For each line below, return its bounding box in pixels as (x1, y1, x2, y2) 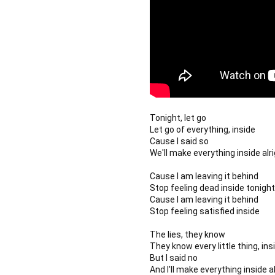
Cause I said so (150, 136, 209, 146)
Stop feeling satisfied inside (150, 206, 260, 216)
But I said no (150, 252, 198, 263)
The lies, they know (150, 229, 225, 239)
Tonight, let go (150, 112, 206, 123)
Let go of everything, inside (150, 124, 255, 134)
